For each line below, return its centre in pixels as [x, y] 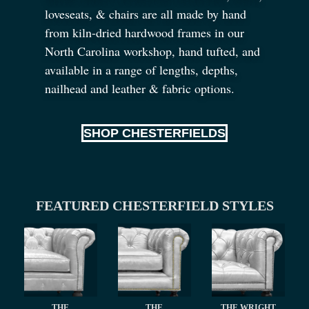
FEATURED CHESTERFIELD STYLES [154, 206]
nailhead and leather [97, 88]
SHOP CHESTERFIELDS [154, 133]
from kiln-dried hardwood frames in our [144, 32]
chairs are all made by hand [176, 13]
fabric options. [197, 88]
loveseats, [70, 13]
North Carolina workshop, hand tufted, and [152, 51]
